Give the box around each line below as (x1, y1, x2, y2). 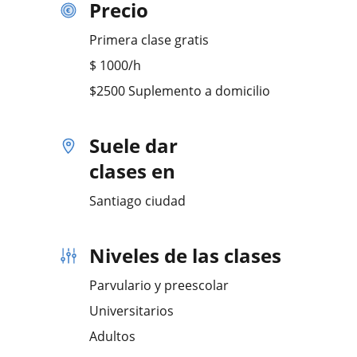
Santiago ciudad (89, 192, 186, 210)
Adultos (89, 328, 135, 345)
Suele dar (89, 132, 178, 159)
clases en (89, 158, 175, 184)
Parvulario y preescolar (89, 277, 229, 294)
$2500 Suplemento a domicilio (89, 82, 270, 100)
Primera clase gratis (89, 31, 209, 49)
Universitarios (89, 302, 174, 320)
